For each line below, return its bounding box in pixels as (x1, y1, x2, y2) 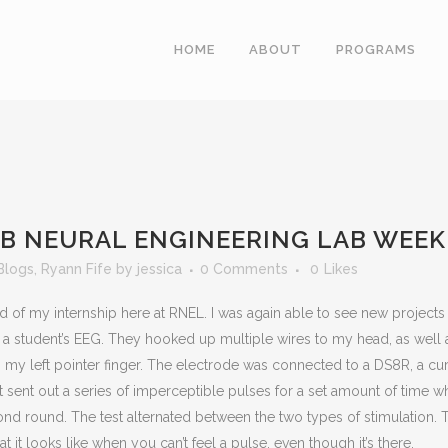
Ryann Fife (41, 261, 112, 277)
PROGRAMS (336, 42, 416, 57)
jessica (137, 261, 182, 277)
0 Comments (200, 261, 288, 277)
